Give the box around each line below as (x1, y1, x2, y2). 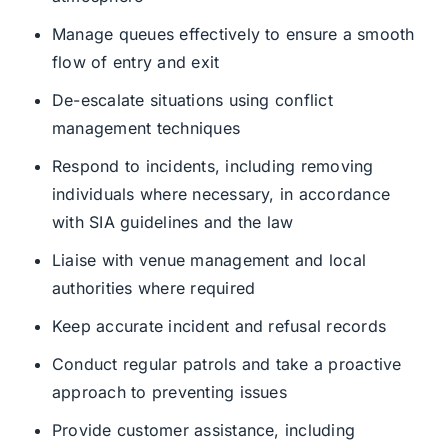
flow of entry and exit (51, 52, 220, 73)
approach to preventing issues (51, 382, 287, 403)
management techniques (51, 118, 241, 139)
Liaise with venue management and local (51, 250, 367, 271)
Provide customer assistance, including (51, 420, 356, 441)
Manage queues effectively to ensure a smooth (51, 24, 415, 45)
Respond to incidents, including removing (51, 156, 374, 177)
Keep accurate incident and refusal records (51, 316, 387, 337)
